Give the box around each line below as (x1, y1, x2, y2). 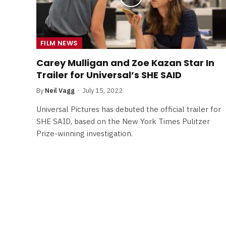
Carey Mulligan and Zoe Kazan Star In (36, 56, 214, 69)
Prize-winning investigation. (36, 128, 133, 138)
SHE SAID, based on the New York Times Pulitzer (36, 116, 210, 126)
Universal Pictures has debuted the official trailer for (36, 104, 221, 114)
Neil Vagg (45, 86, 75, 95)
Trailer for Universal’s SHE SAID (36, 68, 182, 81)
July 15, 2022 (82, 86, 123, 95)
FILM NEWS (40, 38, 78, 48)
